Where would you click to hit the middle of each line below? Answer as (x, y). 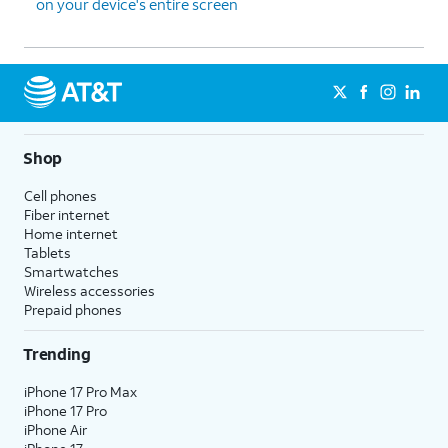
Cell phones (60, 195)
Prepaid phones (73, 309)
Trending (57, 353)
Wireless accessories (89, 290)
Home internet (71, 233)
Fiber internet (67, 214)
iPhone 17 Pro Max (80, 391)
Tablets (47, 252)
